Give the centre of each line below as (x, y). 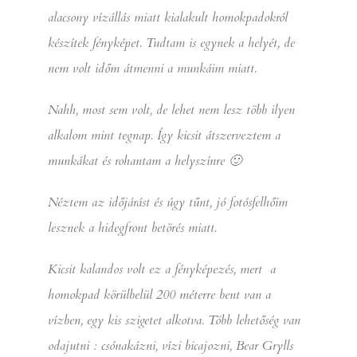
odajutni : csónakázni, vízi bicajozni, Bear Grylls (171, 345)
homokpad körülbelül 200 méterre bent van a (159, 294)
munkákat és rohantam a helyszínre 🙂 (145, 161)
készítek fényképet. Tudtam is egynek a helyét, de (171, 43)
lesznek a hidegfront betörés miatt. (132, 228)
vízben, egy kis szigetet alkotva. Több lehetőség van (174, 320)
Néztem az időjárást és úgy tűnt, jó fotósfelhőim (168, 202)
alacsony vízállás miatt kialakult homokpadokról (168, 17)
